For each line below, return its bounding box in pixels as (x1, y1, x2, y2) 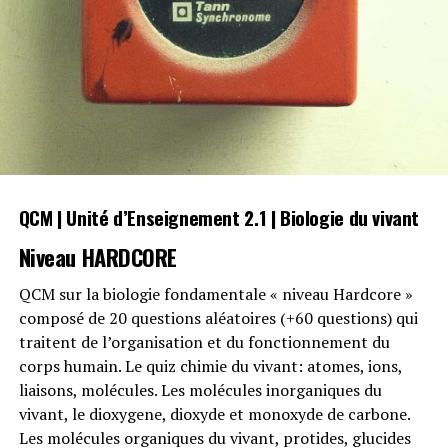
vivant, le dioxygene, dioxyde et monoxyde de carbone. (18, 402, 410, 425)
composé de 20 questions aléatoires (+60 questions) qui (18, 306, 418, 329)
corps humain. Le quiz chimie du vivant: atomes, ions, (18, 354, 402, 377)
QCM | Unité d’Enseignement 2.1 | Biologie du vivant (18, 202, 420, 232)
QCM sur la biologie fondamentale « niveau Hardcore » (18, 282, 413, 305)
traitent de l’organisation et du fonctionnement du (18, 330, 390, 353)
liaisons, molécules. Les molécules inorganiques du (18, 378, 382, 401)
